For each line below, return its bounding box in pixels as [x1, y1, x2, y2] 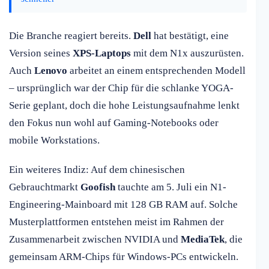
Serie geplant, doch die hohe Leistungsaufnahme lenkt [9, 100, 240, 112]
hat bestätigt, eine [151, 30, 229, 42]
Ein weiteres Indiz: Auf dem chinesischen [9, 164, 185, 176]
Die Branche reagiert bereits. [9, 30, 133, 42]
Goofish [80, 181, 115, 193]
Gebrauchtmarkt [9, 181, 80, 193]
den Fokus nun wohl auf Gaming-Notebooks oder [9, 117, 219, 129]
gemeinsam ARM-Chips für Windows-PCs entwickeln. [9, 251, 238, 263]
